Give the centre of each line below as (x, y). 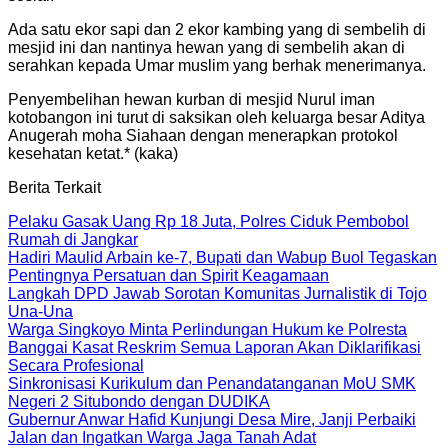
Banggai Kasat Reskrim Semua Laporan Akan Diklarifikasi (214, 347)
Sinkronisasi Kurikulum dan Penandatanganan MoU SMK (212, 383)
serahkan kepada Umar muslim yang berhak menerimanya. (217, 65)
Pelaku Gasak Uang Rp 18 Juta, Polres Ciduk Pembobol (208, 221)
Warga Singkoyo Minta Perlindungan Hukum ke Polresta (207, 329)
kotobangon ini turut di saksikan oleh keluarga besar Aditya (216, 117)
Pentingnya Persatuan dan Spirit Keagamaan (168, 275)
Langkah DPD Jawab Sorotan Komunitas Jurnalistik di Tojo (217, 293)
